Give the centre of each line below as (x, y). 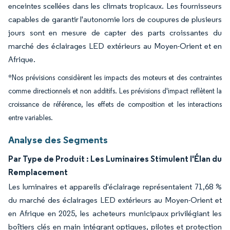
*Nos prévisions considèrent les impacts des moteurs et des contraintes (115, 78)
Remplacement (38, 172)
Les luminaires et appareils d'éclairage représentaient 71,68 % (115, 187)
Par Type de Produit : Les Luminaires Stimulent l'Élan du (115, 159)
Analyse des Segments (58, 140)
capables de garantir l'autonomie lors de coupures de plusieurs (115, 19)
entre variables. (31, 118)
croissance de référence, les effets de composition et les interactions (115, 104)
